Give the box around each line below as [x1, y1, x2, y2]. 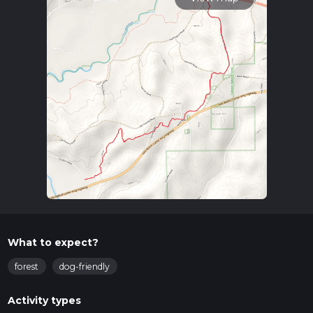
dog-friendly [59, 261, 110, 272]
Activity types [7, 293, 81, 307]
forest [15, 261, 38, 272]
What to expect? [7, 236, 99, 249]
